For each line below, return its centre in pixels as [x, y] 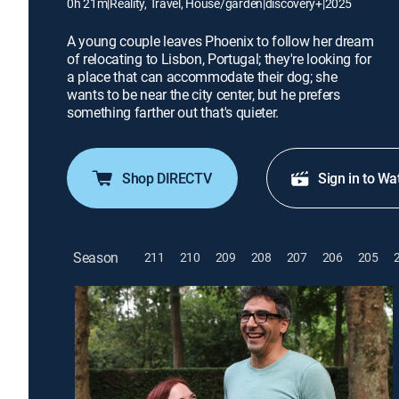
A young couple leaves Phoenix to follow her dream [220, 41]
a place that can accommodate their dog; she [202, 77]
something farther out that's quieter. [173, 112]
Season [96, 257]
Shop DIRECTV [167, 178]
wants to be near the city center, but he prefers [204, 94]
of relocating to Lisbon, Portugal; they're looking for [219, 59]
